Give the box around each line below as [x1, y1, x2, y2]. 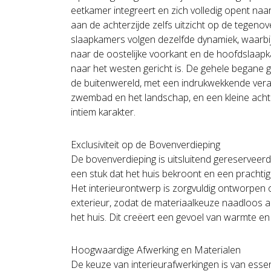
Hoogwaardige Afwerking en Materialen [71, 243, 241, 257]
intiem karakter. [71, 105, 135, 119]
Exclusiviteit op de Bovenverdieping [71, 138, 220, 152]
